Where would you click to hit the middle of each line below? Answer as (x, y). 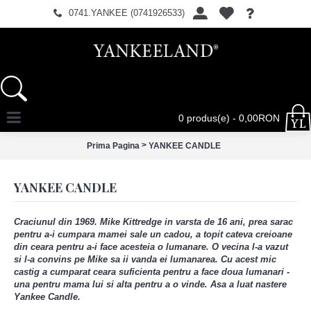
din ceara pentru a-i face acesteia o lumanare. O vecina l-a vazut (151, 247)
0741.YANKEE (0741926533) (126, 13)
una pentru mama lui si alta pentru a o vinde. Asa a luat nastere (150, 284)
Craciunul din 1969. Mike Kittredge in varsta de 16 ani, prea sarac (153, 222)
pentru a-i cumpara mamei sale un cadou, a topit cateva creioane (153, 234)
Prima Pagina (113, 145)
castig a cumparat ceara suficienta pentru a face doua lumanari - (152, 272)
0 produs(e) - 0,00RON (229, 118)
